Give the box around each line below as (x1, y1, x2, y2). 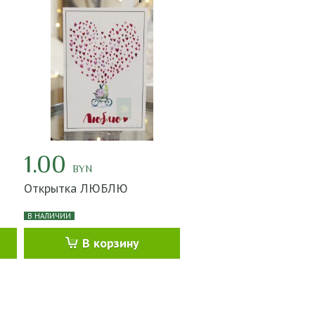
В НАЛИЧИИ (27, 211, 72, 221)
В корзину (82, 235, 139, 251)
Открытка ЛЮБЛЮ (24, 180, 129, 196)
